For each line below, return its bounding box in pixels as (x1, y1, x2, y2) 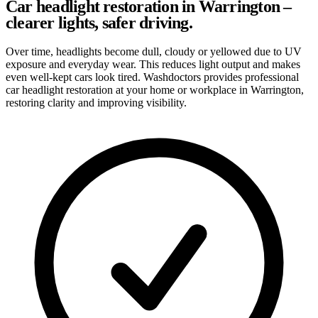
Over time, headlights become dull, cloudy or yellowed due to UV (6, 45, 302, 57)
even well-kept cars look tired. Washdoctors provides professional (6, 70, 299, 83)
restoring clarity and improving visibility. (6, 96, 187, 109)
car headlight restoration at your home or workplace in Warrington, (6, 83, 304, 96)
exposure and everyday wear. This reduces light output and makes (6, 57, 300, 70)
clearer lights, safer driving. (6, 13, 192, 32)
